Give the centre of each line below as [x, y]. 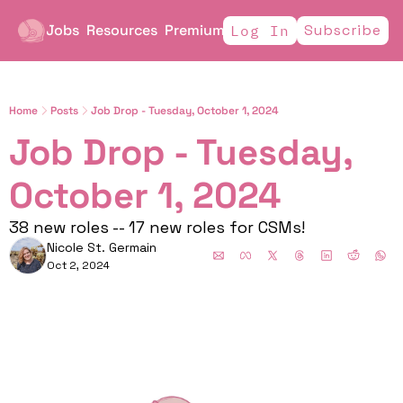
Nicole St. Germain [102, 247]
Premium [194, 30]
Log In [260, 31]
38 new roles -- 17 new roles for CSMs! [159, 227]
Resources [121, 30]
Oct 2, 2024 [78, 265]
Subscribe [343, 30]
